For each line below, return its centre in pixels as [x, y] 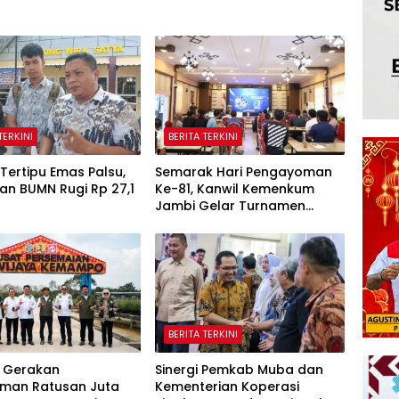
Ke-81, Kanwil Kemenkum [234, 188]
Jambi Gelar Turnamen [230, 205]
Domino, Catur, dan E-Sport [244, 222]
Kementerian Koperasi [227, 386]
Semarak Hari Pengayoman [243, 171]
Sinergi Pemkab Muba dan [239, 369]
